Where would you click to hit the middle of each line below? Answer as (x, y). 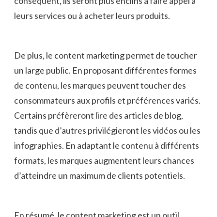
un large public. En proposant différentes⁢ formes (105, 70)
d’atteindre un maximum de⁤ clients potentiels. (100, 176)
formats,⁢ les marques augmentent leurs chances (104, 161)
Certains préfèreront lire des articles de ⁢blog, (99, 116)
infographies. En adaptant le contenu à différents (107, 146)
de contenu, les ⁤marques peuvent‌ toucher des (100, 85)
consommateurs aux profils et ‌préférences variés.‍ (107, 101)
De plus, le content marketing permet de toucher (106, 55)
